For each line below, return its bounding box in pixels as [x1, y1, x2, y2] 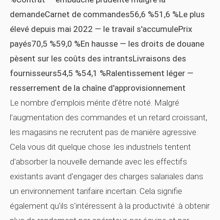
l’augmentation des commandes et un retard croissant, [10, 112, 207, 122]
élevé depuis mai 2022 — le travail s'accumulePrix [10, 24, 192, 34]
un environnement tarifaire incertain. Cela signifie [10, 186, 182, 196]
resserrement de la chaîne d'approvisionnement [10, 83, 186, 93]
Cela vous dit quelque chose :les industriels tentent [10, 142, 191, 152]
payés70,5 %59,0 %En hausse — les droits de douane [10, 39, 204, 49]
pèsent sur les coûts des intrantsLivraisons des [10, 54, 186, 63]
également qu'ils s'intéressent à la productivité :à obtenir [10, 201, 210, 211]
